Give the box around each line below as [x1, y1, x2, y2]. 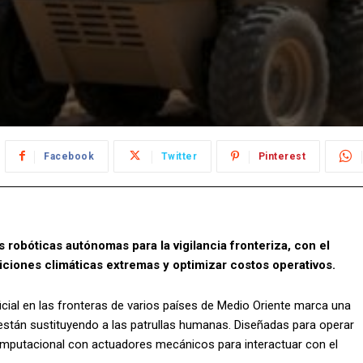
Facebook [44, 151, 94, 163]
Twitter [160, 151, 197, 163]
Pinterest [258, 151, 305, 163]
